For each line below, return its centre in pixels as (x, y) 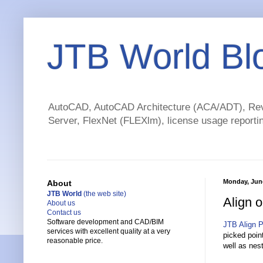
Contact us (64, 213)
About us (61, 203)
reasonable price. (75, 241)
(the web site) (104, 194)
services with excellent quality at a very (109, 232)
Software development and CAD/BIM (105, 222)
